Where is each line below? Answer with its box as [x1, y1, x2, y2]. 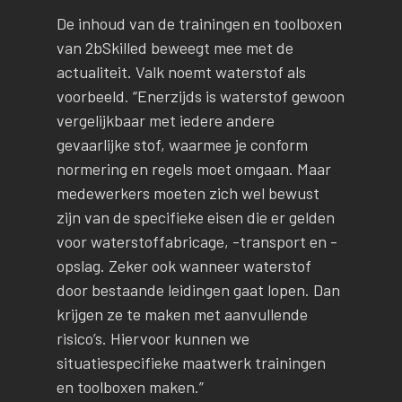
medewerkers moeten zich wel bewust [56, 182, 319, 203]
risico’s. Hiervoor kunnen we [56, 328, 249, 348]
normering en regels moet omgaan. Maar [56, 158, 331, 179]
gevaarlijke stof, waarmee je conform [56, 134, 308, 154]
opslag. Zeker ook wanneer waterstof [56, 255, 311, 275]
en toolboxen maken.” [56, 376, 204, 397]
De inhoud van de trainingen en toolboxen [56, 13, 342, 33]
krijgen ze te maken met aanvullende [56, 303, 308, 324]
